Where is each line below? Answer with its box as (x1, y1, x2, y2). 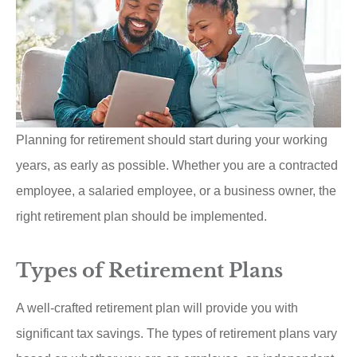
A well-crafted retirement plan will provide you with (16, 300, 298, 315)
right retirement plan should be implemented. (16, 209, 267, 223)
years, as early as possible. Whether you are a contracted (16, 158, 338, 172)
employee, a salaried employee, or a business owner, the (16, 183, 336, 198)
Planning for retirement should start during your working (16, 132, 328, 147)
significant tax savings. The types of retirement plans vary (16, 326, 337, 340)
